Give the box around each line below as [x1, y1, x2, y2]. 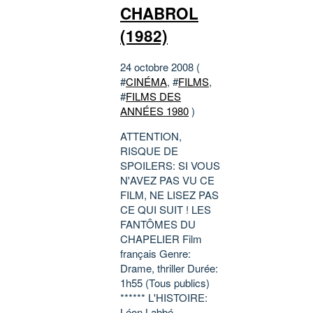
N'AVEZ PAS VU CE [120, 173, 214, 188]
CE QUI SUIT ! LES [120, 202, 211, 217]
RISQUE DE [120, 143, 178, 159]
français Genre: [120, 246, 191, 261]
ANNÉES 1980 [120, 103, 189, 119]
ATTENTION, [120, 129, 182, 144]
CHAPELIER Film [120, 231, 202, 247]
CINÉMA [126, 74, 167, 89]
